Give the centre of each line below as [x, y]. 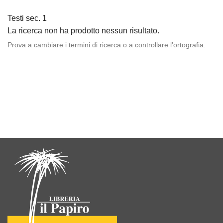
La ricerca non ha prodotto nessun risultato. [83, 31]
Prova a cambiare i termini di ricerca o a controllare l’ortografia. [107, 45]
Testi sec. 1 [27, 18]
